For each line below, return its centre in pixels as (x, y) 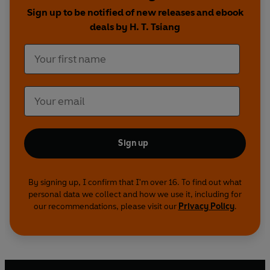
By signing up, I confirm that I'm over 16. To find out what (135, 183)
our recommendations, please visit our (106, 207)
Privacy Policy (206, 207)
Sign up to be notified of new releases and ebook (135, 13)
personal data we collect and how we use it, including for (135, 195)
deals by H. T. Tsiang (135, 27)
